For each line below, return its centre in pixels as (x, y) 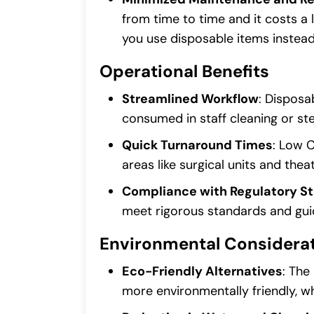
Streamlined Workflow (190, 99)
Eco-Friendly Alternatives (202, 272)
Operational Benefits (184, 71)
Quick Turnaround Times (197, 145)
